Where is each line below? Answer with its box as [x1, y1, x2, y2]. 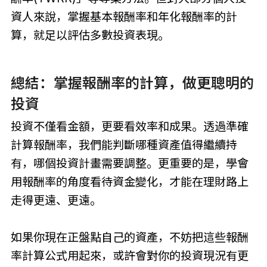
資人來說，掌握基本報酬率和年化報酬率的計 [10, 9, 237, 24]
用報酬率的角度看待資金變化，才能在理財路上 [10, 175, 249, 190]
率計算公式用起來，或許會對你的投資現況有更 [10, 249, 249, 263]
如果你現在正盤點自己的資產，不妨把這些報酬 [10, 230, 249, 245]
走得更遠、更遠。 [10, 193, 101, 208]
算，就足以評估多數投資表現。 [10, 27, 169, 42]
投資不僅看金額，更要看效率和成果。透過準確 [10, 119, 249, 134]
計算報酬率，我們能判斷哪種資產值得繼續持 [10, 138, 237, 153]
